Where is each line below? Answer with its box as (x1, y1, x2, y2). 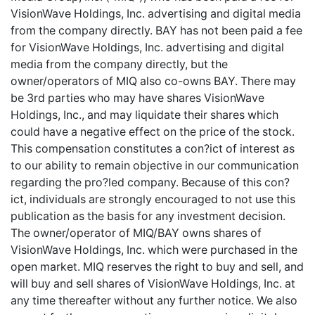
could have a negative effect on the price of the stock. (11, 124, 295, 139)
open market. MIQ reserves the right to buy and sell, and (11, 259, 304, 274)
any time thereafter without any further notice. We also (11, 293, 297, 308)
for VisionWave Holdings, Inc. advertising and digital (11, 40, 284, 55)
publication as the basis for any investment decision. (11, 209, 285, 224)
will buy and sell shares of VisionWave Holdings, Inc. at (11, 276, 295, 291)
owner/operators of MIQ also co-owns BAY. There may (11, 74, 296, 89)
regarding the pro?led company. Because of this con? (11, 175, 290, 190)
